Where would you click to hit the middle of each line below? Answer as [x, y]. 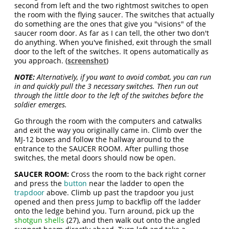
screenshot [87, 61]
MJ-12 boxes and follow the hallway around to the [99, 140]
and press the [39, 184]
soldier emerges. [41, 105]
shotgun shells [40, 220]
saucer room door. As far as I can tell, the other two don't [112, 33]
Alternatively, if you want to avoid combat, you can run [123, 77]
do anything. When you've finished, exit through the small [113, 42]
